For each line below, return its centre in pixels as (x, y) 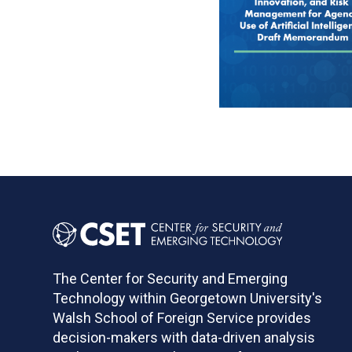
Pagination (261, 163)
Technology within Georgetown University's (188, 298)
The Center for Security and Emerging (170, 278)
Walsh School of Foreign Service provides (182, 317)
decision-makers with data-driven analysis (184, 337)
